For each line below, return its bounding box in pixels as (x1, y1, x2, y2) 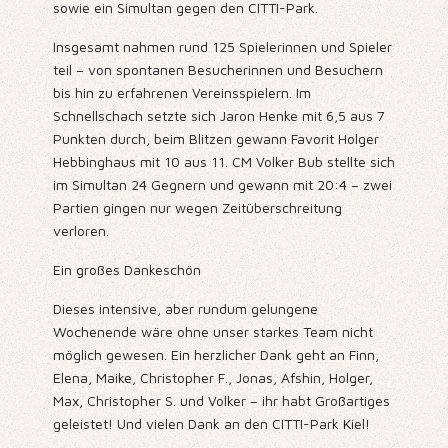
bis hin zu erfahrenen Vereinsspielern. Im (52, 84, 311, 102)
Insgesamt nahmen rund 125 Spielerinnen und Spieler (52, 38, 392, 56)
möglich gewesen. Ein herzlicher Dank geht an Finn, (52, 346, 379, 364)
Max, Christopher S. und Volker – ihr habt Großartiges (52, 392, 390, 410)
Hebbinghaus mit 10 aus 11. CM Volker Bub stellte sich (52, 153, 395, 171)
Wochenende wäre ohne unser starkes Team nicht (52, 323, 373, 341)
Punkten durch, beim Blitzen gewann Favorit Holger (52, 130, 379, 148)
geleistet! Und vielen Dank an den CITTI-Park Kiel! (52, 415, 370, 433)
